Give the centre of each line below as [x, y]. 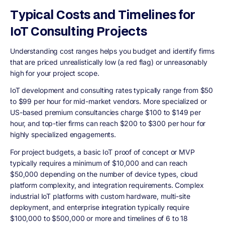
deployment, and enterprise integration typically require [100, 207]
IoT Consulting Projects [79, 31]
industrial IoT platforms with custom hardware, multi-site [100, 196]
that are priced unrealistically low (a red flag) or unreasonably [109, 62]
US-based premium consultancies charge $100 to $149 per [106, 113]
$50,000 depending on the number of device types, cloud [104, 174]
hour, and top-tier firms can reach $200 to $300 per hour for [108, 124]
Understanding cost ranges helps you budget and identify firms [113, 51]
